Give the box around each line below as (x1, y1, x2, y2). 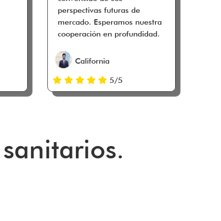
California (75, 56, 110, 66)
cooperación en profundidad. (58, 29, 160, 38)
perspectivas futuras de (58, 5, 140, 15)
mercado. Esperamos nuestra (58, 17, 162, 27)
